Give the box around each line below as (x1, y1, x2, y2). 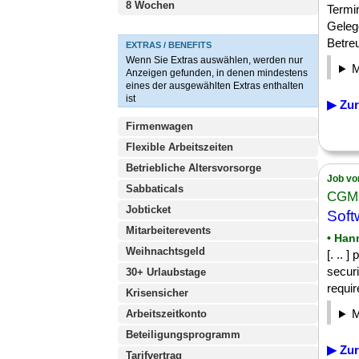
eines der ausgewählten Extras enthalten (126, 80, 304, 91)
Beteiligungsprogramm (126, 329, 240, 341)
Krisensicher (126, 287, 188, 299)
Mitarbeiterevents (126, 224, 211, 236)
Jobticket (126, 204, 171, 216)
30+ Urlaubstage (126, 266, 206, 278)
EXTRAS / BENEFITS (126, 40, 212, 50)
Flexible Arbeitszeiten (126, 141, 233, 153)
